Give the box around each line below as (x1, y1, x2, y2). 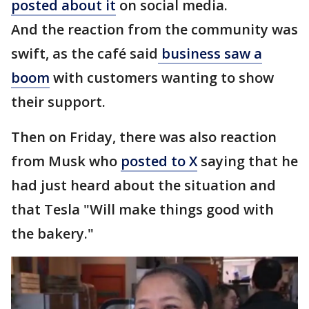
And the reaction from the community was (11, 20, 298, 39)
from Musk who (11, 152, 121, 171)
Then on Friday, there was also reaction (11, 128, 277, 147)
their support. (11, 92, 109, 112)
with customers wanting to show (50, 68, 274, 88)
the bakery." (11, 224, 94, 243)
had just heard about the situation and (11, 176, 276, 195)
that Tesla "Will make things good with (11, 200, 274, 219)
